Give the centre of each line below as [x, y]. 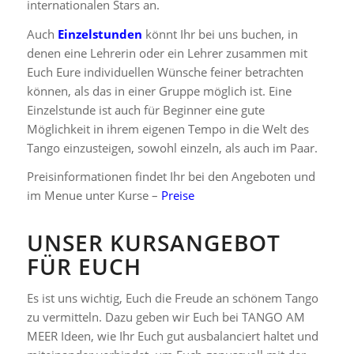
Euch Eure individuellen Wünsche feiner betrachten [165, 72]
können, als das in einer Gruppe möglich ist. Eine [159, 90]
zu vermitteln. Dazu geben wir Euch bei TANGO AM [166, 316]
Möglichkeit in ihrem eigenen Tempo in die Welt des [168, 128]
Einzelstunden [100, 34]
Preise [177, 196]
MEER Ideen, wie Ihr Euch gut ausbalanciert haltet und [172, 335]
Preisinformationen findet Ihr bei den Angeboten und [171, 177]
